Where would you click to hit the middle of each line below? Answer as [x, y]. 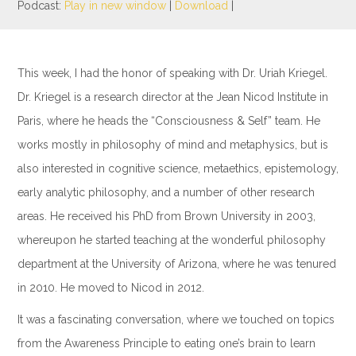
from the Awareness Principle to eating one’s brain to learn [166, 343]
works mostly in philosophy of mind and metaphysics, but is [172, 145]
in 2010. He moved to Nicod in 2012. [110, 288]
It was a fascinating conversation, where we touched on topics [176, 319]
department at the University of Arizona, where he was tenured [176, 264]
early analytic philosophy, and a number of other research [166, 192]
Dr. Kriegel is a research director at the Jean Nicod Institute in [172, 97]
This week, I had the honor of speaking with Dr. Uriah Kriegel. [172, 73]
